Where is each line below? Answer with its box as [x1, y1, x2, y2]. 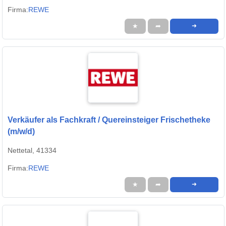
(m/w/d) [8, 127, 35, 136]
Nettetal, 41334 [8, 146, 56, 155]
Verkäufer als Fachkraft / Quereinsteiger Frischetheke [8, 116, 210, 125]
